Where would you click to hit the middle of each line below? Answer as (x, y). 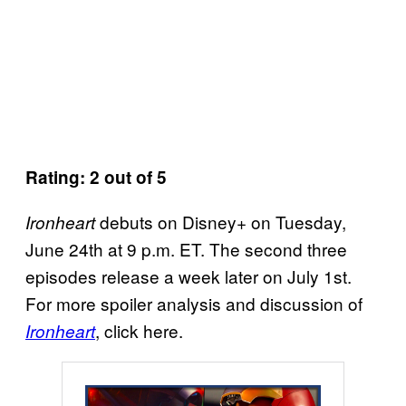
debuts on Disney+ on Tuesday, (221, 221)
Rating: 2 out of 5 (96, 177)
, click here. (139, 330)
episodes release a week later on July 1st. (188, 275)
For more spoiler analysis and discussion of (194, 303)
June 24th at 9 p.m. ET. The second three (186, 248)
